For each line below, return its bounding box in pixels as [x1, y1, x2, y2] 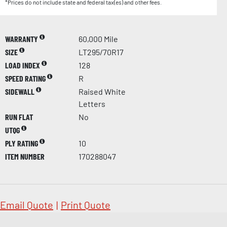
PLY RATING [5, 138, 40, 148]
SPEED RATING [5, 73, 47, 84]
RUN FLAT [5, 112, 33, 122]
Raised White [79, 87, 126, 97]
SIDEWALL [5, 87, 36, 97]
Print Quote [61, 199, 110, 211]
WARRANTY [5, 34, 40, 44]
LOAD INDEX [5, 60, 42, 70]
